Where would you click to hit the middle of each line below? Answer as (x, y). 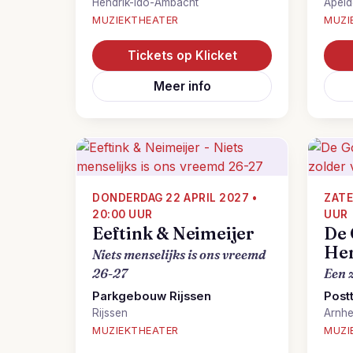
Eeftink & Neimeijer (173, 234)
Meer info (182, 86)
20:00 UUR (123, 214)
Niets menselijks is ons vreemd (179, 255)
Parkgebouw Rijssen (152, 296)
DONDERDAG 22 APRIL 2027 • (175, 198)
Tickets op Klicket (182, 56)
